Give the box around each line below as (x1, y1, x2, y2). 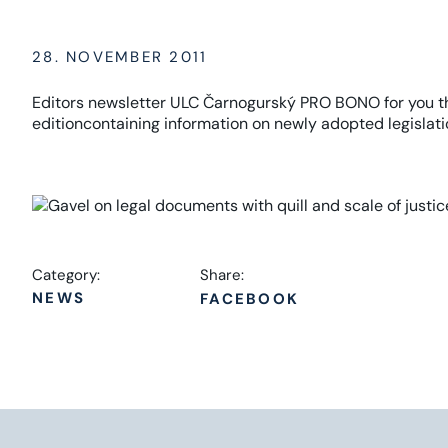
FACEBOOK (200, 289, 299, 309)
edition (32, 113, 83, 134)
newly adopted (274, 113, 384, 134)
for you (384, 92, 434, 113)
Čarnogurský (203, 92, 296, 113)
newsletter (88, 92, 166, 113)
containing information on (83, 113, 270, 134)
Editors (32, 92, 84, 113)
